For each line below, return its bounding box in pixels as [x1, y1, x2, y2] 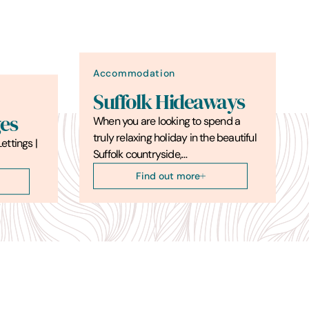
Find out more [135, 169, 200, 182]
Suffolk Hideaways [93, 89, 245, 114]
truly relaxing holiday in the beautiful [93, 130, 257, 144]
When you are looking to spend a [93, 114, 241, 128]
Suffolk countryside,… [93, 147, 188, 161]
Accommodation [93, 66, 176, 79]
